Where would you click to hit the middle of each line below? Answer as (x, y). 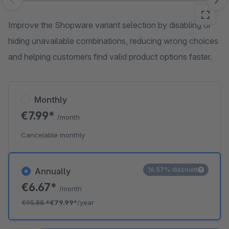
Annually (53, 171)
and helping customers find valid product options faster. (110, 57)
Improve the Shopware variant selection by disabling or (110, 25)
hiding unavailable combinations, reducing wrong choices (113, 41)
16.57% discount (173, 169)
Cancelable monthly (53, 135)
